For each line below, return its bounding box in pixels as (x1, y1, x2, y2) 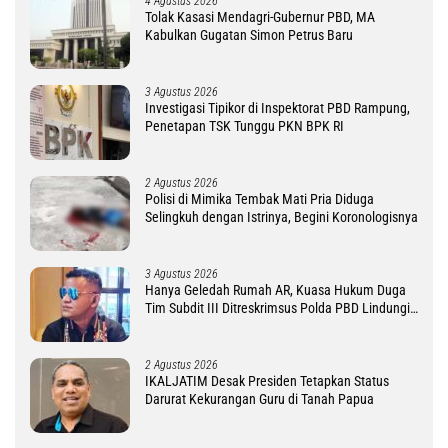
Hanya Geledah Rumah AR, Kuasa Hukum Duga (145, 282, 406, 298)
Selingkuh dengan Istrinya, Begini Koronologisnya (145, 209, 418, 225)
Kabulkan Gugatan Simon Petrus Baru (145, 27, 353, 43)
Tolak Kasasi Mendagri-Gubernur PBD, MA (145, 9, 375, 25)
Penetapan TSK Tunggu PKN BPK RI (145, 118, 344, 134)
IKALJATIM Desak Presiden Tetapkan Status (145, 373, 389, 389)
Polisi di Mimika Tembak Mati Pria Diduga (145, 191, 374, 207)
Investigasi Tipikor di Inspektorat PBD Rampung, (145, 100, 410, 116)
